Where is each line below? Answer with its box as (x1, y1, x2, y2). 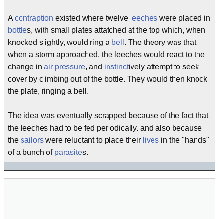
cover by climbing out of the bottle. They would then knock (8, 75, 207, 83)
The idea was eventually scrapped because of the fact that (8, 111, 208, 120)
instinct (104, 63, 129, 71)
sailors (21, 136, 44, 144)
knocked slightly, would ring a (8, 38, 111, 46)
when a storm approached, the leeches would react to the (8, 50, 205, 59)
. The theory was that (124, 38, 196, 46)
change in (8, 63, 44, 71)
